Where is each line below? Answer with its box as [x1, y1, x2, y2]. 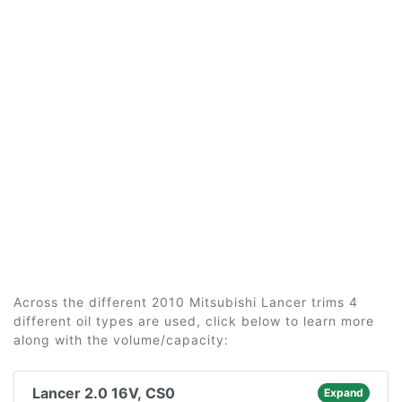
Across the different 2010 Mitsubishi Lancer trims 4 [13, 294, 358, 310]
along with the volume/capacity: [13, 332, 229, 347]
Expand [323, 386, 363, 399]
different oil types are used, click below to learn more [13, 313, 374, 328]
